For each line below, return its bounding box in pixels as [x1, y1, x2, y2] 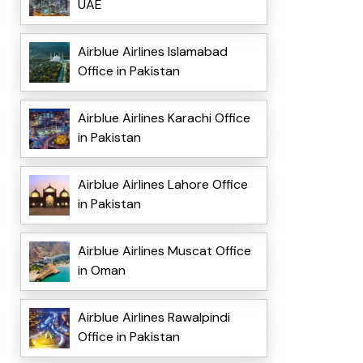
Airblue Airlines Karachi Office [77, 109, 250, 127]
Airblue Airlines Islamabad [77, 43, 228, 61]
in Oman [77, 262, 126, 280]
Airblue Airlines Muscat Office [77, 242, 251, 260]
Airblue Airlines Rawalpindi [77, 309, 230, 327]
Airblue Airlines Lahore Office [77, 176, 248, 194]
